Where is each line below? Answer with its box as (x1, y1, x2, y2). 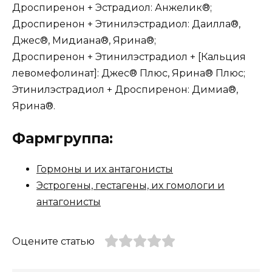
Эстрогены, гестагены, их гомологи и (36, 180, 225, 192)
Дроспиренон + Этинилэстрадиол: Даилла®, (12, 18, 240, 30)
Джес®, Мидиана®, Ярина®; (12, 35, 156, 47)
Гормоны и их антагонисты (36, 163, 173, 175)
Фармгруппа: (12, 130, 117, 148)
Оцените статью (12, 236, 95, 248)
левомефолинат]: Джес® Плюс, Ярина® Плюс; (12, 67, 245, 80)
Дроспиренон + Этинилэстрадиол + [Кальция (12, 51, 246, 63)
